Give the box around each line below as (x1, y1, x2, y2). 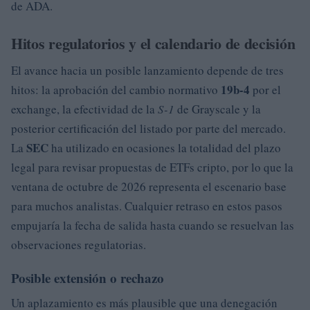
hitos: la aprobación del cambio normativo (11, 81, 221, 98)
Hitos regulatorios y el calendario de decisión (11, 31, 295, 55)
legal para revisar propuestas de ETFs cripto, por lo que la (11, 158, 293, 175)
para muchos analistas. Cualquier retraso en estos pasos (11, 197, 282, 214)
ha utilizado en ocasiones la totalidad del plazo (48, 139, 281, 156)
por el (250, 81, 281, 98)
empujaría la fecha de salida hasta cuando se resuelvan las (11, 217, 294, 233)
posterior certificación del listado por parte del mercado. (11, 120, 286, 136)
